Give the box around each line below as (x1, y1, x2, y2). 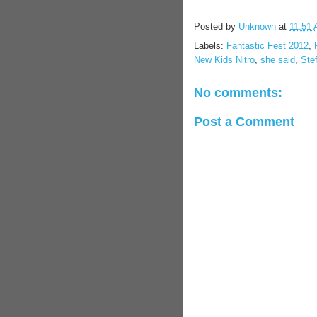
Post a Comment (194, 114, 294, 129)
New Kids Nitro (194, 54, 255, 65)
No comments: (194, 86, 282, 100)
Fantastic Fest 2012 (226, 40, 309, 51)
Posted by (194, 21, 238, 33)
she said (260, 54, 295, 65)
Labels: (194, 40, 226, 51)
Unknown (238, 21, 279, 33)
